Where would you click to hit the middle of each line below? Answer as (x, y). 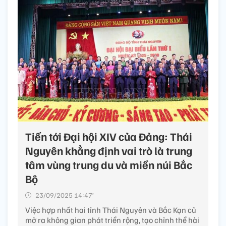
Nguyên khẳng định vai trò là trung (109, 150)
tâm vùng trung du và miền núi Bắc (109, 164)
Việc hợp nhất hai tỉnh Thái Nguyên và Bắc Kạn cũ (111, 210)
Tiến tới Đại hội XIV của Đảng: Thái (109, 136)
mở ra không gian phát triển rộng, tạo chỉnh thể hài (112, 220)
